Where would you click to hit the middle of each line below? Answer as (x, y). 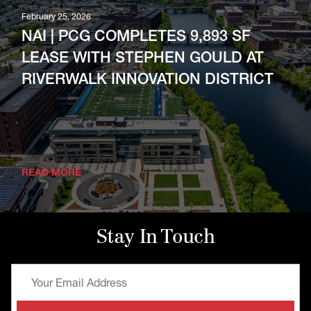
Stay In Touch (155, 238)
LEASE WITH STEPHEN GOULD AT (143, 59)
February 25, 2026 (57, 18)
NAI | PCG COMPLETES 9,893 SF (136, 37)
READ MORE (52, 173)
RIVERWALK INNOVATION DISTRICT (148, 81)
